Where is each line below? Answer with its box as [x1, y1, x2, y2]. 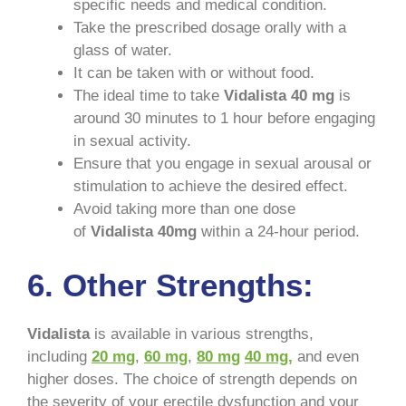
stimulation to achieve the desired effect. [73, 178, 348, 196]
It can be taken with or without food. [73, 64, 314, 82]
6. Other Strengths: [27, 266, 314, 303]
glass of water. [73, 42, 172, 60]
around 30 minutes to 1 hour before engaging [73, 110, 375, 128]
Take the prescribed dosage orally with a [73, 19, 346, 37]
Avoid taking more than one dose [73, 200, 295, 218]
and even [293, 347, 359, 365]
